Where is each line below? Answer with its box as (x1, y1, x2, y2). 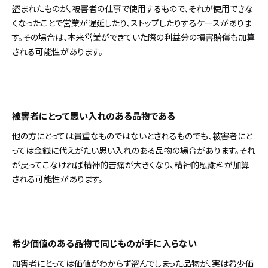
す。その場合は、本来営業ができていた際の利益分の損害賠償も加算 (12, 31, 255, 44)
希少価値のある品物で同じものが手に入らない (12, 237, 197, 250)
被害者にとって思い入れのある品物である (12, 109, 175, 123)
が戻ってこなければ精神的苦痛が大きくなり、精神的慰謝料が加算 (12, 159, 249, 171)
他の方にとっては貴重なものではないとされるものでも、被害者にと (12, 130, 252, 142)
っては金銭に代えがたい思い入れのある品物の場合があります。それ (12, 144, 255, 157)
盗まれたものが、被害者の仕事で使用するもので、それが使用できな (12, 2, 253, 15)
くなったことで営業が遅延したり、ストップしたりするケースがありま (12, 17, 252, 29)
